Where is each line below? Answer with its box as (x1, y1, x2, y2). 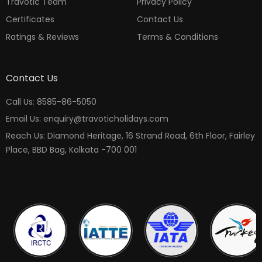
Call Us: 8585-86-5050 (6, 95, 96, 108)
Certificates (6, 13, 54, 25)
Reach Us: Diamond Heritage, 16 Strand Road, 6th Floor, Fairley (6, 129, 255, 142)
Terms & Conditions (137, 30, 218, 43)
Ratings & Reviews (6, 30, 79, 43)
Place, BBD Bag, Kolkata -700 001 (6, 143, 137, 156)
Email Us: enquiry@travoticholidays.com (6, 112, 168, 125)
